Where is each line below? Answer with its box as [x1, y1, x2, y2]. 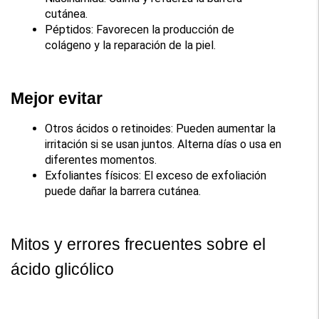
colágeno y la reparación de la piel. [45, 38, 216, 52]
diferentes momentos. [45, 152, 157, 167]
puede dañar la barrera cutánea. [45, 184, 202, 198]
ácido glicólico [11, 259, 115, 278]
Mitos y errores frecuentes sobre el [11, 234, 266, 253]
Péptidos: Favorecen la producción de [45, 22, 235, 36]
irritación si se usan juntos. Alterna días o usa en [45, 137, 282, 151]
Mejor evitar [11, 88, 103, 108]
